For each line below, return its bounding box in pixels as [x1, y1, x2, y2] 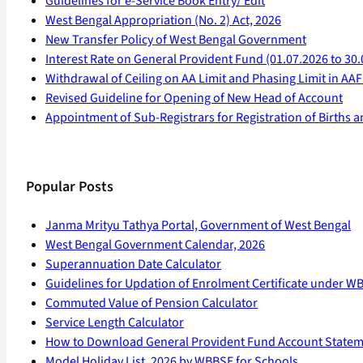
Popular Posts [26, 177, 113, 198]
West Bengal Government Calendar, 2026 [45, 236, 265, 254]
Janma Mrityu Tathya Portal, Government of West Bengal [45, 216, 351, 235]
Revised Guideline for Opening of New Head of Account [45, 89, 343, 108]
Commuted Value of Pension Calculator [45, 294, 258, 313]
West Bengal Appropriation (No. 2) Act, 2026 [45, 11, 281, 30]
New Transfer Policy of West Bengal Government [45, 31, 306, 49]
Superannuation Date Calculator [45, 255, 221, 274]
